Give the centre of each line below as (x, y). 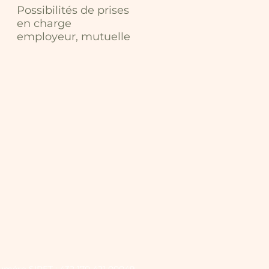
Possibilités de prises (73, 10)
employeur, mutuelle (74, 37)
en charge (44, 23)
